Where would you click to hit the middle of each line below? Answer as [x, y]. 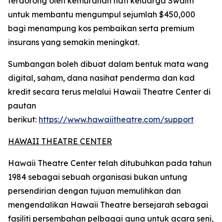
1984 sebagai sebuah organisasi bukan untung [98, 177]
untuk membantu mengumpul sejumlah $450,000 [102, 14]
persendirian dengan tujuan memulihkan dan [94, 191]
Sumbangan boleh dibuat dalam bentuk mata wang [108, 64]
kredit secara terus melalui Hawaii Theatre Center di [109, 92]
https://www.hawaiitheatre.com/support [116, 119]
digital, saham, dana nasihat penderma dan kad [101, 78]
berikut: [23, 119]
